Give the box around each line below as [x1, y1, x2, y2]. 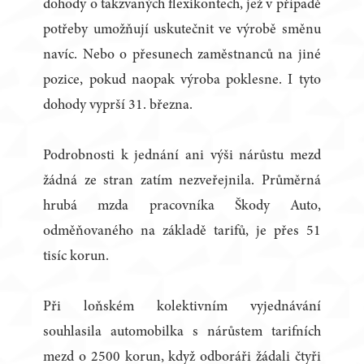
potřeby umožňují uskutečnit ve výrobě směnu [43, 23, 321, 38]
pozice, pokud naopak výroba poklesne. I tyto [43, 73, 321, 89]
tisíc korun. [43, 249, 110, 265]
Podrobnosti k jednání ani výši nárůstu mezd [43, 149, 321, 164]
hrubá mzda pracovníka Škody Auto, [43, 199, 321, 214]
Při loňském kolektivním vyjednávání [43, 300, 321, 315]
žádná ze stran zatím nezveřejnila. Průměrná [43, 174, 321, 189]
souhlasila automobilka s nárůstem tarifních [43, 325, 321, 340]
